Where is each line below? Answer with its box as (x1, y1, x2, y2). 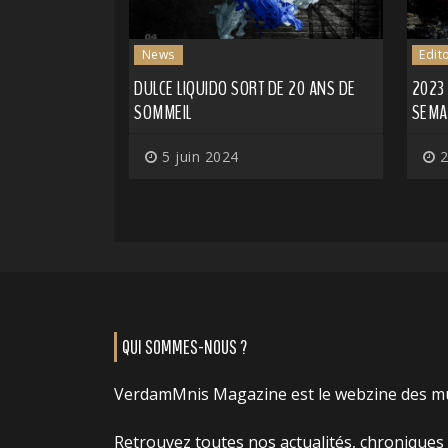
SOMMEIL (134, 99, 192, 127)
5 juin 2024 (157, 147, 239, 167)
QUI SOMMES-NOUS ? (122, 335, 247, 359)
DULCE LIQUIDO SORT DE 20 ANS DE (134, 75, 356, 103)
